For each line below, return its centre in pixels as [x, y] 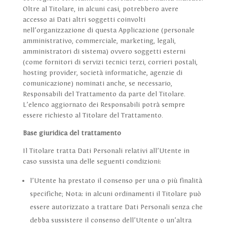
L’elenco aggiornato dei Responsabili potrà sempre [104, 105]
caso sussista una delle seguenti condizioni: [92, 162]
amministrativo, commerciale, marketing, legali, [99, 41]
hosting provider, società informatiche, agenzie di [102, 73]
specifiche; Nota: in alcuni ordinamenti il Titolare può [115, 194]
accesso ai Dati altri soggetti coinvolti [84, 20]
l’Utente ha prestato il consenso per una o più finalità [116, 181]
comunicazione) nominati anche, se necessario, [97, 84]
